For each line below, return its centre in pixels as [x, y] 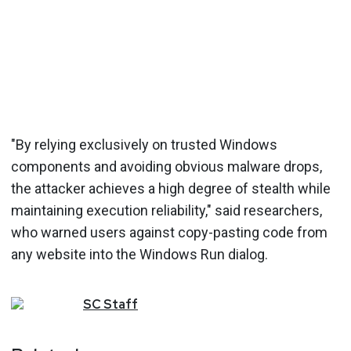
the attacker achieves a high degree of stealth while [171, 188]
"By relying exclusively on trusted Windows [144, 144]
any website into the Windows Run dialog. [139, 254]
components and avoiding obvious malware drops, [166, 166]
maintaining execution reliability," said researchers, [166, 210]
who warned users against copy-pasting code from [169, 232]
